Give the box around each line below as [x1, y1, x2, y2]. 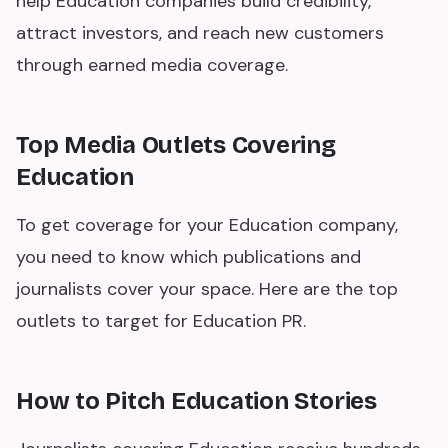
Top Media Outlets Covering [16, 131, 336, 159]
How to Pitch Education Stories [16, 387, 377, 415]
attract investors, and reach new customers [16, 21, 384, 45]
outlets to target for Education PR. [16, 309, 306, 333]
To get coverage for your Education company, [16, 213, 398, 237]
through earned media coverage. [16, 53, 288, 77]
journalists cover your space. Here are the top [16, 277, 398, 301]
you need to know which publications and [16, 245, 361, 269]
